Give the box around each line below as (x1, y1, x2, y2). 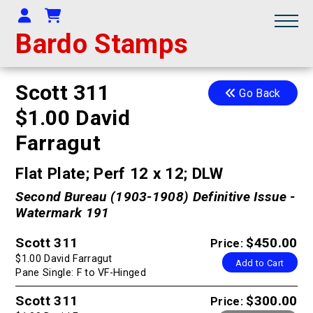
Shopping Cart (60, 7, 154, 24)
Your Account (30, 7, 119, 24)
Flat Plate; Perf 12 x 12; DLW (15, 163, 224, 182)
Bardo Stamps (15, 28, 189, 59)
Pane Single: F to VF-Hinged (15, 267, 147, 279)
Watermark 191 (15, 204, 110, 221)
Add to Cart (235, 258, 284, 269)
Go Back (236, 87, 281, 101)
